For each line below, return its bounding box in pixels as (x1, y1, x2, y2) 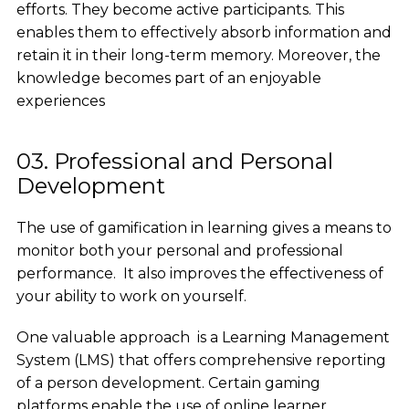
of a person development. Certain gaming (16, 374, 320, 393)
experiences (16, 92, 105, 110)
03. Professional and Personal (16, 148, 333, 175)
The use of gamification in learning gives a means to (16, 219, 392, 237)
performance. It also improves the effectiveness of (16, 265, 383, 283)
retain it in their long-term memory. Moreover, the (16, 47, 381, 65)
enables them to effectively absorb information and (16, 24, 392, 42)
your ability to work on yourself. (16, 288, 246, 306)
